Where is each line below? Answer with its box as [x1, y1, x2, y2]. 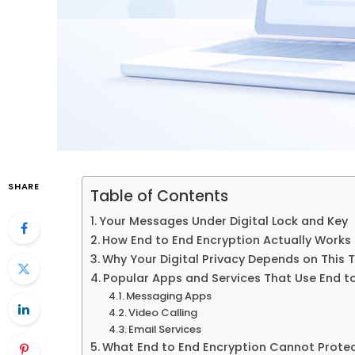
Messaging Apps [126, 288, 212, 303]
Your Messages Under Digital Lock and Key [98, 213, 348, 229]
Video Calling [128, 305, 198, 320]
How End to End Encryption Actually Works [101, 232, 351, 248]
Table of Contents [90, 185, 228, 208]
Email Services [128, 322, 202, 337]
